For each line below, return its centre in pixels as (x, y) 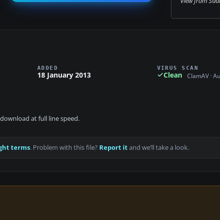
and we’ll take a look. (158, 148)
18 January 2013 (64, 75)
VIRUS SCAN (178, 68)
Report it (113, 148)
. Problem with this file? (65, 148)
